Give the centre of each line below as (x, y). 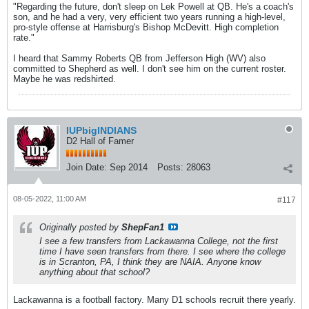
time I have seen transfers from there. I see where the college (162, 251)
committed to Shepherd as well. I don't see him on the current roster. (150, 68)
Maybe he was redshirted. (64, 79)
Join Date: (87, 167)
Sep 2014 (129, 167)
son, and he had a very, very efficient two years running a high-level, (149, 17)
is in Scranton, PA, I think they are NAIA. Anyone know (150, 261)
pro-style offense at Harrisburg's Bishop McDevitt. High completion (146, 27)
